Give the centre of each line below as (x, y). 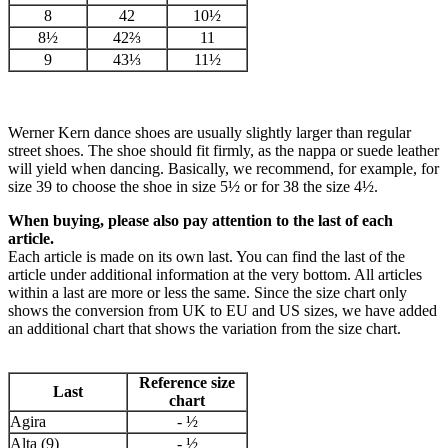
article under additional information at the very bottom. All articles (215, 275)
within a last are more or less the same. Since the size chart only (207, 293)
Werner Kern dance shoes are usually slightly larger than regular (209, 133)
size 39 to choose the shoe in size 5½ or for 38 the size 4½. (193, 187)
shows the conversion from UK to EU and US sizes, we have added (222, 311)
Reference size (187, 383)
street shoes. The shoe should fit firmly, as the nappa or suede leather (223, 151)
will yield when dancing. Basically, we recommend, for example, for (223, 169)
